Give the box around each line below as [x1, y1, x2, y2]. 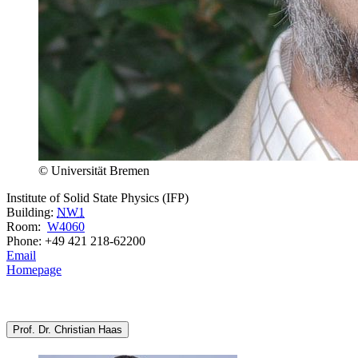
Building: [6, 205, 57, 219]
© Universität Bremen [38, 163, 149, 177]
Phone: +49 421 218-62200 [6, 233, 145, 248]
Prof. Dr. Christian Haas [13, 323, 122, 336]
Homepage [6, 262, 62, 276]
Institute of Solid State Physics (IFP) [6, 190, 189, 205]
